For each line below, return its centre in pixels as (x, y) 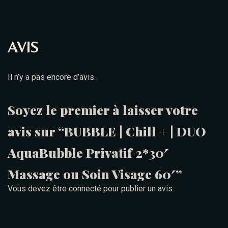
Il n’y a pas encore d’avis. (52, 77)
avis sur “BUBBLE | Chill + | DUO (107, 131)
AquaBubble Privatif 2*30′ (88, 152)
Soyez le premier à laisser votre (103, 110)
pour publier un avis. (138, 189)
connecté (85, 189)
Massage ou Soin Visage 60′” (95, 174)
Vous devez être (38, 189)
